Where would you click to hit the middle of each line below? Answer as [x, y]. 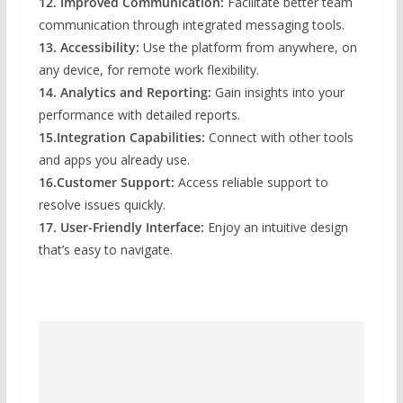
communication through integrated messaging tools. [191, 24]
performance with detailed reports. [139, 114]
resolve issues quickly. [102, 204]
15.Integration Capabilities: [121, 137]
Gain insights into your [278, 92]
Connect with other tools [279, 137]
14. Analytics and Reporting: [125, 92]
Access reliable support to [251, 182]
